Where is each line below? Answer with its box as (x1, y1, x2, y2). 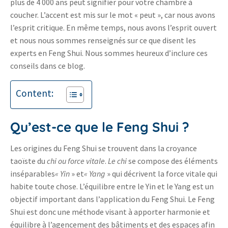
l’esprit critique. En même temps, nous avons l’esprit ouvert (10, 22, 217, 33)
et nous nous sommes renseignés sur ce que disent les (10, 35, 196, 46)
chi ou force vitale (47, 156, 105, 166)
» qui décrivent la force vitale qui (105, 168, 217, 179)
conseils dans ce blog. (10, 61, 85, 71)
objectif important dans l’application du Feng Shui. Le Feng (10, 194, 215, 205)
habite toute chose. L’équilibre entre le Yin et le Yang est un (10, 181, 214, 192)
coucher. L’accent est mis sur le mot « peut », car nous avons (10, 10, 215, 20)
